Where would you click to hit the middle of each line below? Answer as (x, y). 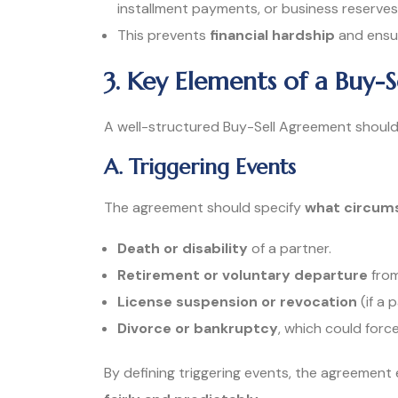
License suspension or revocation (237, 302)
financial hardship (272, 35)
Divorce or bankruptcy (198, 329)
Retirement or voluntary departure (243, 275)
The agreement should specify (204, 208)
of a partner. (290, 249)
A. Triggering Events (200, 167)
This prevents (163, 35)
